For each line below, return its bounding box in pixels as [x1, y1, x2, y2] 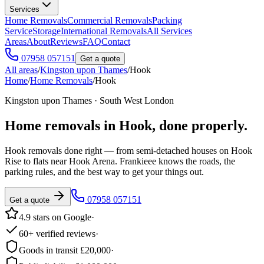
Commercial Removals [67, 15, 152, 25]
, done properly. [152, 117, 247, 133]
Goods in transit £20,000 [19, 245, 111, 255]
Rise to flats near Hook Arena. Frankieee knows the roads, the [5, 156, 235, 166]
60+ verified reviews [19, 228, 95, 239]
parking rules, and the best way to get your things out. [5, 166, 204, 177]
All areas [5, 65, 38, 75]
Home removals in [5, 117, 119, 133]
